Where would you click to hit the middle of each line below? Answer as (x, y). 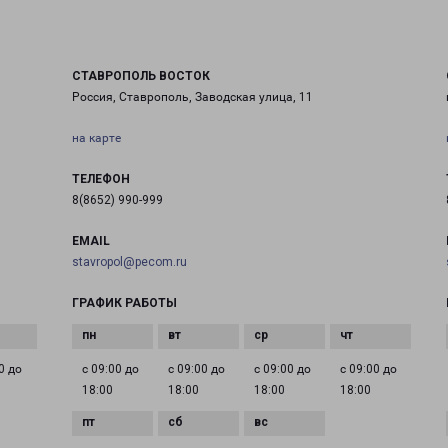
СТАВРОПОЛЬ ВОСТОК (140, 76)
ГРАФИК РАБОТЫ (124, 303)
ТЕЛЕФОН (100, 179)
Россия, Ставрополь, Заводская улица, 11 (192, 97)
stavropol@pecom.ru (129, 262)
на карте (96, 138)
